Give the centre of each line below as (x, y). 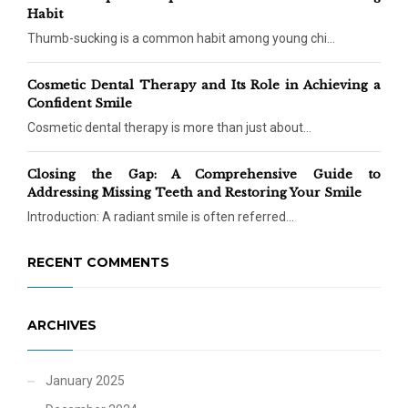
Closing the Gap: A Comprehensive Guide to (204, 175)
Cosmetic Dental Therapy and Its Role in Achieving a (204, 86)
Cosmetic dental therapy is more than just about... (169, 128)
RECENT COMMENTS (98, 263)
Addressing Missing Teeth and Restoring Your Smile (194, 193)
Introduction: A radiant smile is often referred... (161, 217)
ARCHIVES (62, 326)
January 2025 (85, 381)
